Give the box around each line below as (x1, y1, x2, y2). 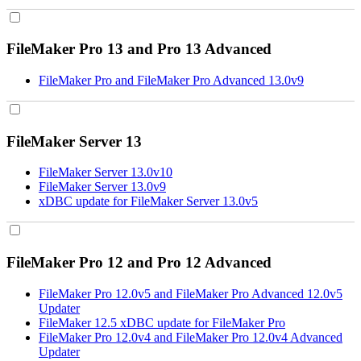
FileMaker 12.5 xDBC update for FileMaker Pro (39, 315, 285, 330)
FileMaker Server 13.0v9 (39, 180, 166, 194)
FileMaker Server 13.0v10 (39, 165, 172, 180)
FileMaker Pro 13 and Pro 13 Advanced (6, 40, 272, 58)
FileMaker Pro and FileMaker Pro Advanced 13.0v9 (39, 73, 304, 88)
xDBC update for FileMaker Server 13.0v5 (39, 194, 258, 209)
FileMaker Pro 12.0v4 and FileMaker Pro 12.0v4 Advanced (39, 330, 342, 344)
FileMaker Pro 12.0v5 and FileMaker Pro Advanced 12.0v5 (39, 286, 342, 301)
